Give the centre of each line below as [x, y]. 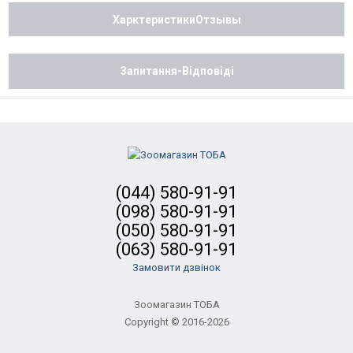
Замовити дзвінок [176, 267]
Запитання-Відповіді [176, 71]
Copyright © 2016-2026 [176, 321]
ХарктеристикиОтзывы [176, 19]
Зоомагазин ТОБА [176, 304]
